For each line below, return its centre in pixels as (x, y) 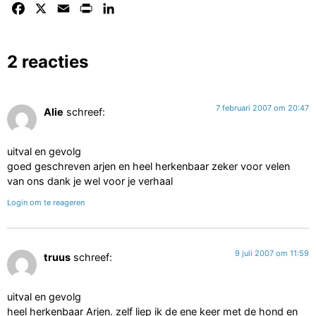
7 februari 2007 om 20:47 (262, 108)
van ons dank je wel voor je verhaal (90, 181)
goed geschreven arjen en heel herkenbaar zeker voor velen (148, 166)
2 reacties (48, 61)
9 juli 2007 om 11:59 (272, 253)
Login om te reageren (46, 202)
